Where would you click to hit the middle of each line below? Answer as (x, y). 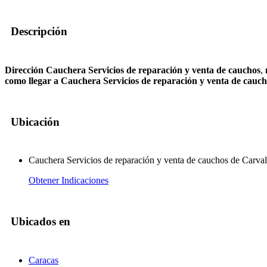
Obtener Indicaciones (69, 181)
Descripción (39, 32)
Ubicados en (41, 222)
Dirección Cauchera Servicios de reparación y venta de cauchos (133, 70)
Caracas (44, 260)
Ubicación (35, 122)
